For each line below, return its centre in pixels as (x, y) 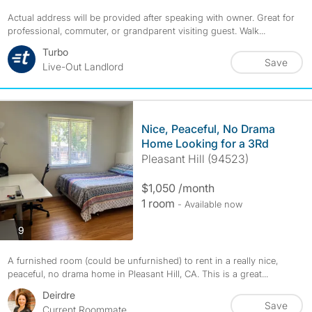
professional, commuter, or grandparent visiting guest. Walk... (136, 31)
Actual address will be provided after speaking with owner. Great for (151, 17)
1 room (159, 203)
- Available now (210, 204)
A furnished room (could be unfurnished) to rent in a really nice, (142, 260)
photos (39, 229)
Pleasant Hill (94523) (195, 159)
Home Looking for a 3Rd (205, 143)
